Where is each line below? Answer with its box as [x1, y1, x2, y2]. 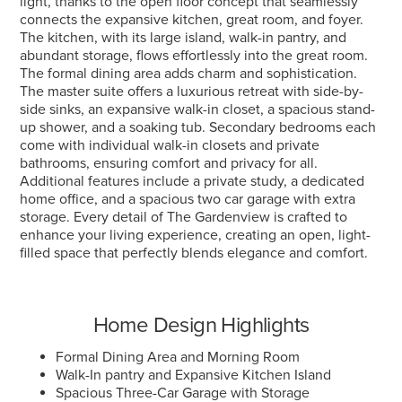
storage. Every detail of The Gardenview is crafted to [20, 208, 348, 226]
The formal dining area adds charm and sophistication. [20, 65, 358, 83]
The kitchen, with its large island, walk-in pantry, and [20, 29, 347, 47]
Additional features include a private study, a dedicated [20, 172, 365, 190]
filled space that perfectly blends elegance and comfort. [20, 244, 369, 262]
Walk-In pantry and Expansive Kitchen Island [56, 366, 332, 384]
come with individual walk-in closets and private [20, 136, 320, 154]
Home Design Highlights [92, 312, 310, 338]
